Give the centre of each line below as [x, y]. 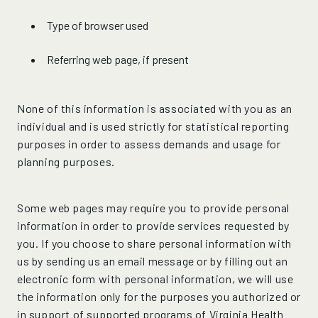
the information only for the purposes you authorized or [159, 296]
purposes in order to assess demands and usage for [149, 144]
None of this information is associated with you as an [155, 108]
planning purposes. [66, 161]
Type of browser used [98, 25]
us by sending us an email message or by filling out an [153, 261]
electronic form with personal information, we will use [155, 279]
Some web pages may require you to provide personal [154, 208]
